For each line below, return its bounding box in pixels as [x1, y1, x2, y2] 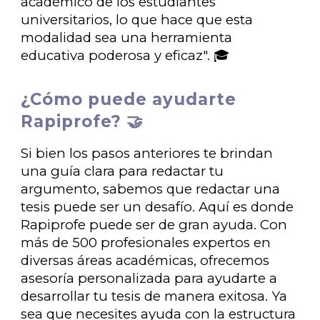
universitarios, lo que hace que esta [21, 11, 254, 28]
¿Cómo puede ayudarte [21, 89, 237, 109]
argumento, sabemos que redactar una [21, 181, 281, 197]
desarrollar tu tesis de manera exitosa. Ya [21, 288, 288, 304]
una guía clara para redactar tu [21, 163, 224, 179]
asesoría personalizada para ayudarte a [21, 270, 278, 286]
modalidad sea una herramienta [21, 29, 233, 46]
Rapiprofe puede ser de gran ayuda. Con [21, 216, 288, 233]
